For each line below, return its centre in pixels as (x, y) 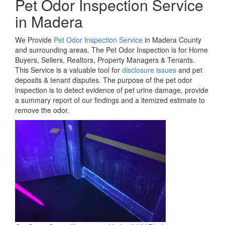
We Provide (34, 40)
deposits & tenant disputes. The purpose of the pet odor (104, 80)
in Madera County (172, 40)
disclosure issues (149, 70)
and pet (189, 70)
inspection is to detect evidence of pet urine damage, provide (112, 90)
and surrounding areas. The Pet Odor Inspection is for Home (111, 50)
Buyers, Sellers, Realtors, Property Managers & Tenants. (105, 60)
